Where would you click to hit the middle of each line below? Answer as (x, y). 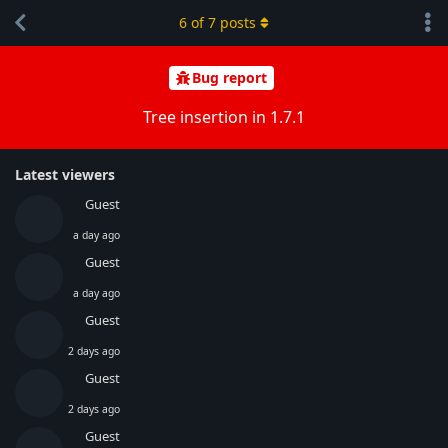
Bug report (229, 78)
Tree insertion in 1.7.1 (224, 116)
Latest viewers (65, 174)
